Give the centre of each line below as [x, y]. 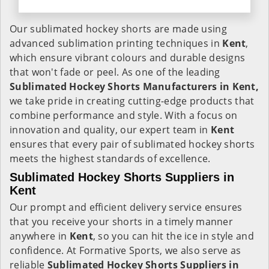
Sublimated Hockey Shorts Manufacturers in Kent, [134, 86]
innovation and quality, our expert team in [110, 130]
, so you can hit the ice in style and [173, 236]
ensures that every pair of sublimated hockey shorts [132, 144]
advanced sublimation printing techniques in [116, 43]
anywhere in [40, 236]
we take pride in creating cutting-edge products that [132, 101]
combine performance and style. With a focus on [124, 115]
